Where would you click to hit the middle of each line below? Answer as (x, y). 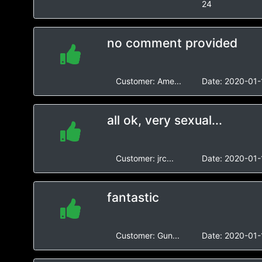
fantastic (133, 197)
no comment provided (172, 43)
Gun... (168, 235)
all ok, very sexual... (164, 120)
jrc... (165, 158)
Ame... (169, 81)
